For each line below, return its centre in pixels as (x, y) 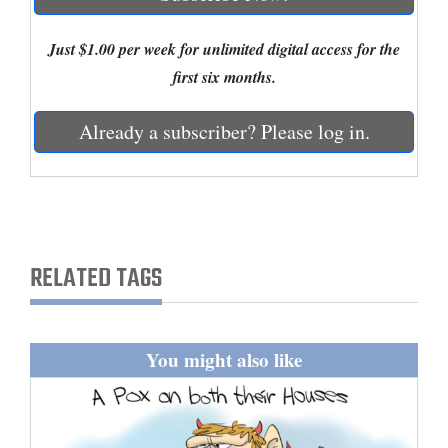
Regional (55, 173)
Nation (40, 293)
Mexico (41, 249)
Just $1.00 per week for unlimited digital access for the (224, 49)
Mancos (51, 103)
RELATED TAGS (96, 279)
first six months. (224, 77)
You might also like (224, 360)
